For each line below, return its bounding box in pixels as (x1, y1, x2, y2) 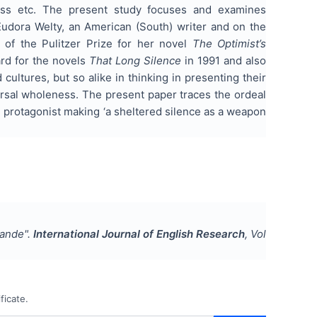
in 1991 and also (181, 53, 266, 67)
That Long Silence (89, 53, 181, 67)
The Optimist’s (192, 36, 267, 50)
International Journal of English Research (33, 226, 245, 241)
